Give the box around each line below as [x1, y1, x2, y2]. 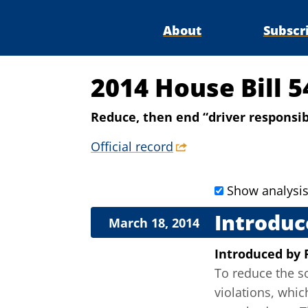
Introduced [214, 245, 286, 263]
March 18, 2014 [108, 214, 199, 232]
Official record [91, 138, 173, 155]
